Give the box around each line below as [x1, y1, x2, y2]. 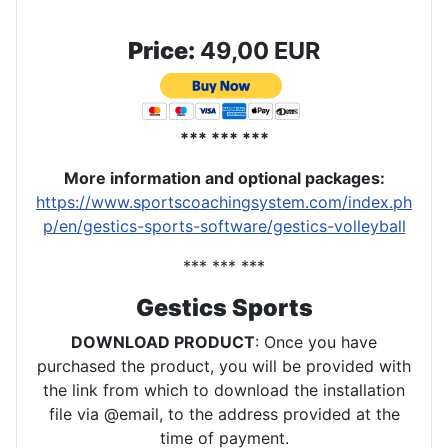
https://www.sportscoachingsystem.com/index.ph [36, 191, 412, 212]
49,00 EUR [195, 35, 320, 65]
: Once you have [255, 331, 377, 352]
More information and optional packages [63, 167, 380, 188]
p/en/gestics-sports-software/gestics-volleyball [42, 215, 406, 236]
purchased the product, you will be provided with [37, 355, 411, 376]
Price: [128, 35, 195, 65]
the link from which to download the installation [43, 379, 405, 400]
